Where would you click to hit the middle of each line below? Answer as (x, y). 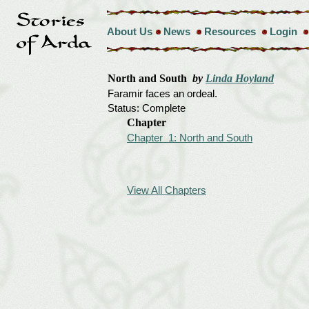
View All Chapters (167, 190)
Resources (230, 31)
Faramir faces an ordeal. (162, 93)
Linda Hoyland (240, 78)
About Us (130, 31)
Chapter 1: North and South (190, 138)
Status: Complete (147, 108)
